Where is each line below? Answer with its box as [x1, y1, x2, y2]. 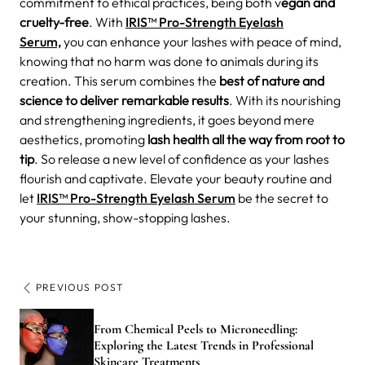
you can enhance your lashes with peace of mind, [61, 33, 341, 50]
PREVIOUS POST [36, 280, 125, 293]
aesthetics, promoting [20, 130, 147, 147]
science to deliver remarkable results [20, 91, 229, 108]
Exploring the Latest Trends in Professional [94, 337, 314, 354]
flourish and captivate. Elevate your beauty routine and [20, 169, 332, 187]
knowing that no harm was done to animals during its [20, 52, 319, 69]
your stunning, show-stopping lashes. [20, 209, 231, 226]
